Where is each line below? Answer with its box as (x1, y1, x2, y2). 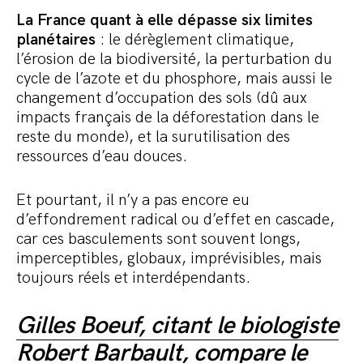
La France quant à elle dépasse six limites (16, 11, 313, 31)
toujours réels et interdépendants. (16, 268, 255, 288)
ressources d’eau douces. (16, 147, 192, 167)
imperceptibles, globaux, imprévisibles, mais (16, 249, 322, 269)
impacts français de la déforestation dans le (16, 108, 319, 128)
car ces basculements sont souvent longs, (16, 229, 301, 250)
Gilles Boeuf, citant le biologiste (16, 311, 339, 341)
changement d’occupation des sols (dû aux (16, 88, 307, 109)
